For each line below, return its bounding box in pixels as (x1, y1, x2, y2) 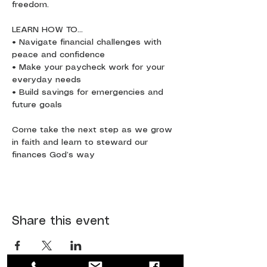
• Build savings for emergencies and (12, 88, 166, 97)
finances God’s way (12, 151, 95, 159)
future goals (12, 101, 62, 109)
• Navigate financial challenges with (12, 38, 164, 46)
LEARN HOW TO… (12, 26, 83, 34)
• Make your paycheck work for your (12, 63, 167, 72)
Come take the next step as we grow (12, 126, 175, 134)
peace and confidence (12, 51, 105, 59)
